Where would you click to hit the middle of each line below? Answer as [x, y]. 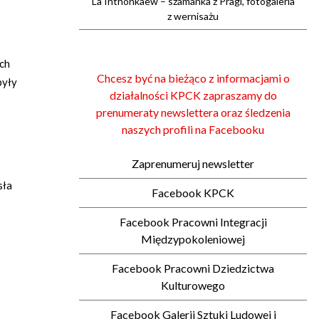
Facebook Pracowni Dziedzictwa [193, 268]
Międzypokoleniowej [193, 239]
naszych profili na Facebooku [193, 129]
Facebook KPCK [193, 193]
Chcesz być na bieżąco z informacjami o [193, 78]
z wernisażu [193, 16]
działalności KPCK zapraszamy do [193, 95]
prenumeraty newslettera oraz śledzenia [193, 112]
